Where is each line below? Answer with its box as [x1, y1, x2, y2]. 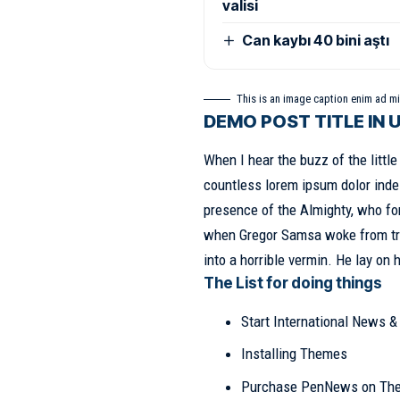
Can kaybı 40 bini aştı [242, 30, 390, 49]
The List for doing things [203, 274, 382, 293]
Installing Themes [241, 345, 348, 363]
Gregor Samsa [238, 226, 321, 245]
